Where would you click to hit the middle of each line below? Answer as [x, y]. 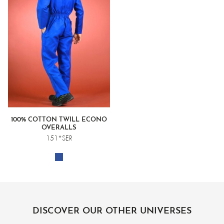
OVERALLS [59, 128]
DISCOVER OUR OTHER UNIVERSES [112, 211]
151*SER [59, 138]
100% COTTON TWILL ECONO [59, 120]
